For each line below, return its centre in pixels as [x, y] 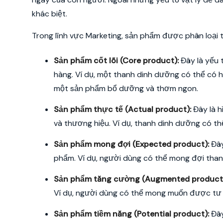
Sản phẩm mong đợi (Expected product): [131, 144]
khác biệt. [50, 14]
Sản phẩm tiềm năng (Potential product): [131, 214]
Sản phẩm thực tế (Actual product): [122, 109]
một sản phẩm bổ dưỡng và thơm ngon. [126, 88]
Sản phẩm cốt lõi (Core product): [116, 60]
